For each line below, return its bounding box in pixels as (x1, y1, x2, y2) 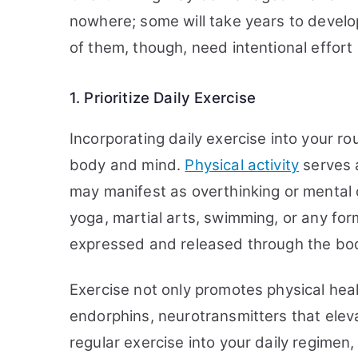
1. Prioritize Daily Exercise (70, 89, 257, 107)
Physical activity (185, 156, 300, 174)
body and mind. (70, 156, 185, 174)
